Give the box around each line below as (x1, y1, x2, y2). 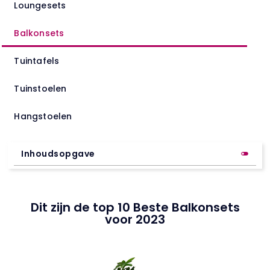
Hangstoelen (14, 110, 72, 123)
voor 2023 (105, 210, 165, 228)
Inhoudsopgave (21, 148, 95, 160)
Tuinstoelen (14, 83, 67, 95)
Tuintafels (14, 55, 60, 67)
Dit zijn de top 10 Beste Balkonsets (30, 198, 240, 216)
